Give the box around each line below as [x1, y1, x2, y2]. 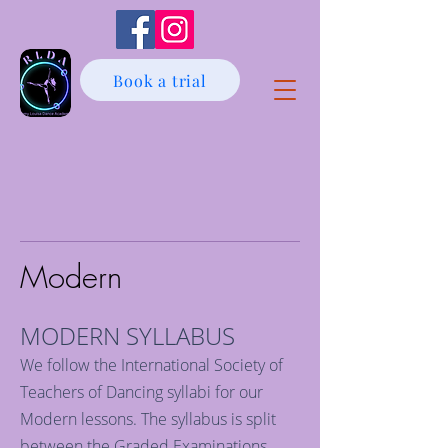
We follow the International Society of [20, 354, 283, 376]
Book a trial [113, 69, 207, 91]
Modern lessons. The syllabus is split [20, 408, 276, 430]
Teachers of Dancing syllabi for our [20, 381, 263, 403]
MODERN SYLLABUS [20, 319, 235, 352]
